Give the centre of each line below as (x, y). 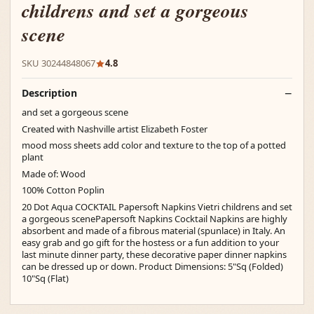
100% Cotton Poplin (63, 190)
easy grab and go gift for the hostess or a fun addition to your (150, 242)
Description (49, 93)
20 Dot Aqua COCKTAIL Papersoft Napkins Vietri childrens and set (157, 206)
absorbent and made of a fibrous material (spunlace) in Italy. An (153, 230)
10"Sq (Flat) (45, 278)
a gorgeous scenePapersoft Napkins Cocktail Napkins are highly (155, 218)
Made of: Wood (54, 173)
